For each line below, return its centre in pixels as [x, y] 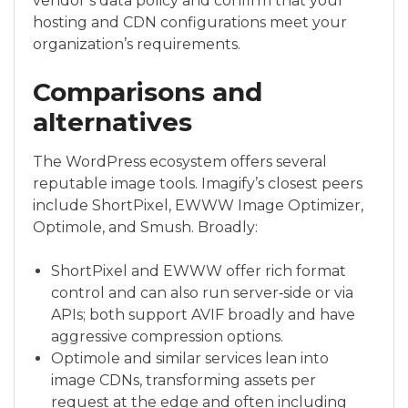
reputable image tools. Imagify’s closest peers [198, 184]
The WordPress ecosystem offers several [180, 162]
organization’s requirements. [137, 45]
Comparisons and [148, 92]
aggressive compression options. [167, 337]
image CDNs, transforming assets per [184, 381]
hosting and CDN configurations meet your [190, 23]
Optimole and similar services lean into [190, 359]
